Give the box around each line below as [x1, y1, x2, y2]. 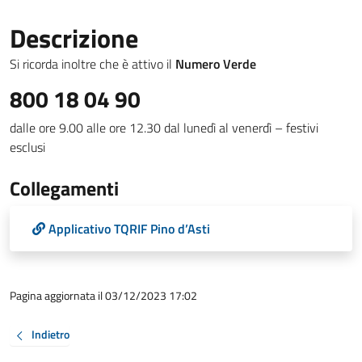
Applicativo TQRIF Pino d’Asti [48, 219, 210, 238]
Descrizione [10, 19, 138, 57]
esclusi [10, 137, 45, 157]
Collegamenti [10, 174, 119, 203]
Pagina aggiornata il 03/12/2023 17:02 [10, 287, 197, 304]
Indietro [32, 326, 69, 343]
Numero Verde [175, 54, 256, 74]
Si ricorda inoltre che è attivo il [10, 54, 175, 74]
